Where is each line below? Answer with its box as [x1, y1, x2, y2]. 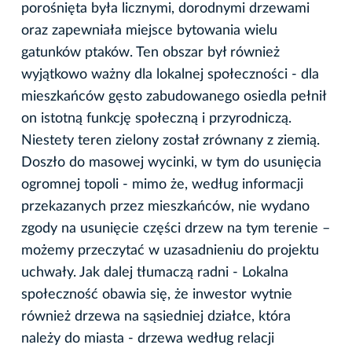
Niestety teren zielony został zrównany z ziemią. [21, 134, 320, 148]
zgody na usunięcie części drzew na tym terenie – [21, 222, 330, 236]
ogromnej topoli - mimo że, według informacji [21, 178, 303, 192]
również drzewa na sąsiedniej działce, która [21, 310, 291, 324]
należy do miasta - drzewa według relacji [21, 332, 274, 346]
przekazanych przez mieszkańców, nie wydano [21, 200, 310, 214]
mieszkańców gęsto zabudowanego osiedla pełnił [21, 90, 326, 104]
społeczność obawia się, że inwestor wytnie [21, 288, 292, 302]
